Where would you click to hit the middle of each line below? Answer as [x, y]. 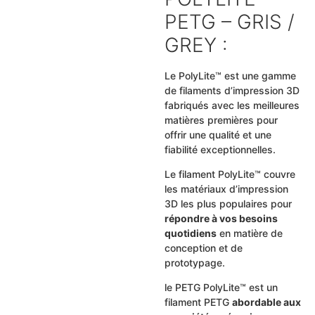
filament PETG [198, 302]
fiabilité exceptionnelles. [220, 149]
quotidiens [190, 233]
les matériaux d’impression [226, 189]
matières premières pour [221, 120]
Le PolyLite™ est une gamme [230, 75]
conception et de [203, 248]
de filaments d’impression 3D [232, 90]
